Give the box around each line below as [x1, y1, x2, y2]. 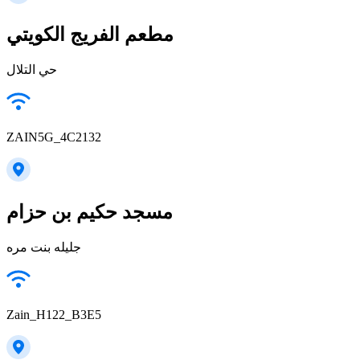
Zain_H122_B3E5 [6, 308, 101, 321]
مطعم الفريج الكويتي [6, 24, 174, 46]
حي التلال [6, 63, 57, 77]
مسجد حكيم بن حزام [6, 202, 173, 223]
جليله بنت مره [6, 240, 81, 254]
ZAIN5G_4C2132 [6, 130, 101, 145]
